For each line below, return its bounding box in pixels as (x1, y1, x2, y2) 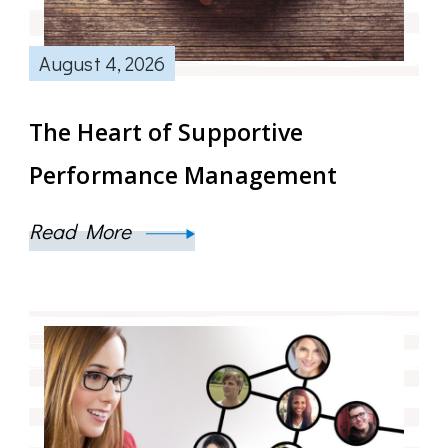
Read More (29, 216, 136, 245)
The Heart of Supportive (29, 115, 304, 148)
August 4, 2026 (39, 49, 166, 76)
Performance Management (29, 158, 338, 191)
